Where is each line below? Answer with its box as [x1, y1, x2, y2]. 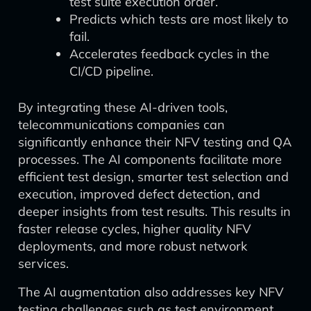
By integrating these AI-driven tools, [18, 99, 228, 115]
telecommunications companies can [18, 117, 225, 133]
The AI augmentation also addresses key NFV [18, 284, 284, 300]
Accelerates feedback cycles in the [69, 46, 269, 62]
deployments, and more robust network [18, 238, 247, 254]
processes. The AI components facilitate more [18, 151, 282, 167]
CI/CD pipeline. [69, 63, 153, 79]
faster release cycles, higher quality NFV [18, 221, 251, 237]
